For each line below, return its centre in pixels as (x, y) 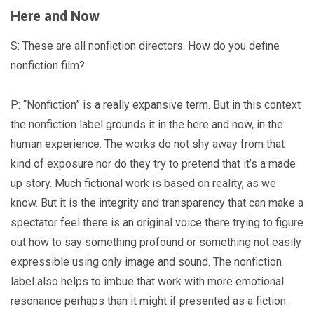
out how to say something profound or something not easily (156, 242)
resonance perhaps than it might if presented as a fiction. (151, 301)
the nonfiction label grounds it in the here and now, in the (147, 124)
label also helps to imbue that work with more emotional (147, 281)
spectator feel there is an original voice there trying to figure (157, 223)
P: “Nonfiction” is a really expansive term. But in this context (156, 105)
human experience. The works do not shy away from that (148, 144)
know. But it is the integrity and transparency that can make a (157, 203)
